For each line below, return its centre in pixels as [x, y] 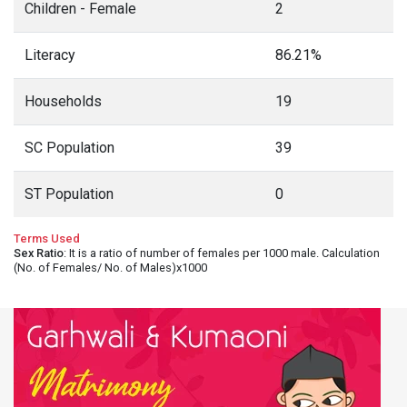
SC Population [69, 148]
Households [63, 101]
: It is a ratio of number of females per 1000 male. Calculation [222, 253]
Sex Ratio [39, 253]
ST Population [69, 194]
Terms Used [47, 238]
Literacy [50, 55]
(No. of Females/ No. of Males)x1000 [110, 268]
